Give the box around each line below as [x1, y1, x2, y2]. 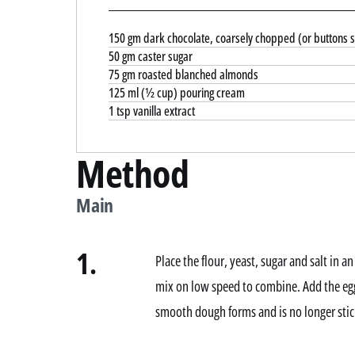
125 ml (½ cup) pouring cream [109, 83, 245, 101]
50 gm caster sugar [109, 47, 193, 65]
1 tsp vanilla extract [109, 101, 195, 120]
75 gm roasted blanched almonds [109, 65, 258, 83]
